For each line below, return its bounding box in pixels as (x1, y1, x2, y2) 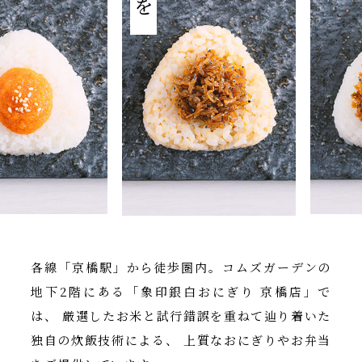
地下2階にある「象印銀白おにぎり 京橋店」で (31, 283, 331, 301)
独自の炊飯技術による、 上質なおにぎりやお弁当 (31, 331, 331, 349)
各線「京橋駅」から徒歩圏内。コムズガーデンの (31, 259, 331, 276)
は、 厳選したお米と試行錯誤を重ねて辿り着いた (31, 307, 331, 325)
